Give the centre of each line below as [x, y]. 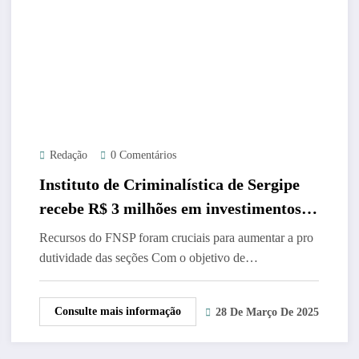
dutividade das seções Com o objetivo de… [148, 257]
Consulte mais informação [117, 311]
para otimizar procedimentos [139, 232]
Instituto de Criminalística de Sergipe [169, 184]
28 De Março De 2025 [267, 313]
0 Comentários [143, 155]
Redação [68, 155]
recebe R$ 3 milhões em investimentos [170, 208]
